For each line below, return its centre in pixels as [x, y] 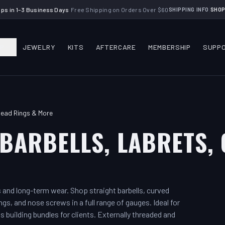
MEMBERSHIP [169, 47]
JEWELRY [39, 47]
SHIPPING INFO [189, 9]
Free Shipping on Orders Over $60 [120, 9]
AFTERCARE [116, 47]
